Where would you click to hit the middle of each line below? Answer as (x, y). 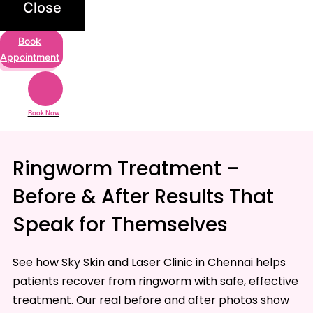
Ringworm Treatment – (126, 169)
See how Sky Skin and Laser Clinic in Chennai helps (149, 263)
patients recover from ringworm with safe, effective (155, 282)
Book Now (43, 113)
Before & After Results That (143, 197)
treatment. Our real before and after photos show (151, 300)
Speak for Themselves (120, 225)
